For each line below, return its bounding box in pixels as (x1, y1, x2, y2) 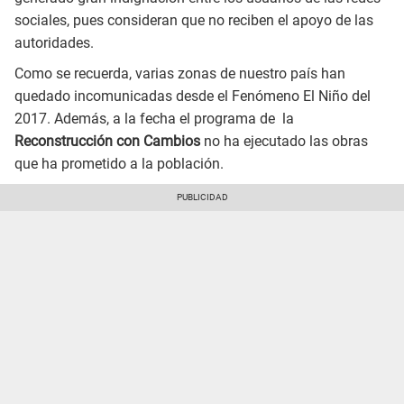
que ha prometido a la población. (14, 155, 224, 173)
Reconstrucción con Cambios (14, 133, 200, 151)
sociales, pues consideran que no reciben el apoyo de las (14, 12, 373, 30)
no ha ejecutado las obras (200, 133, 368, 151)
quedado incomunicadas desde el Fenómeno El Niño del (14, 87, 371, 106)
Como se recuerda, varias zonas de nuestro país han (14, 65, 345, 83)
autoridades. (14, 34, 94, 52)
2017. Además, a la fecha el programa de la (14, 110, 294, 128)
